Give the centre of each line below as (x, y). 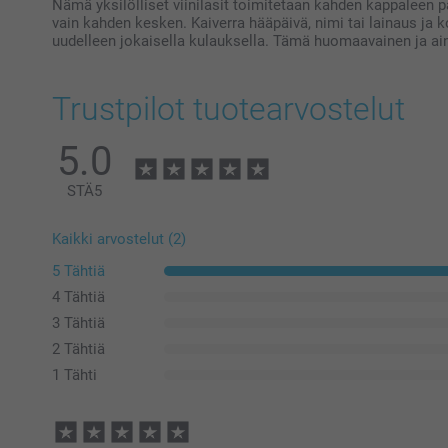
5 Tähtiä (78, 270)
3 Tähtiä (78, 322)
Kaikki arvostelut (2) (119, 238)
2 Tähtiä (78, 348)
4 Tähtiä (78, 296)
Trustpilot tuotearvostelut (228, 108)
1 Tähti (74, 374)
